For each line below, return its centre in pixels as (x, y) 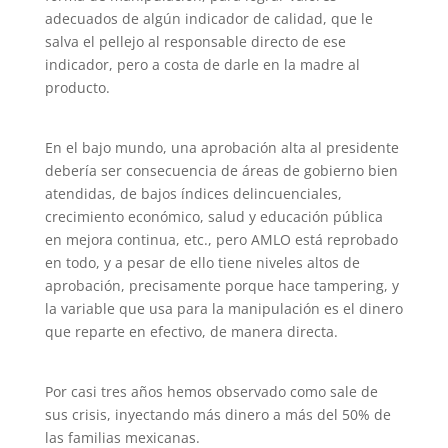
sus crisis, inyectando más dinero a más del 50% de (217, 414)
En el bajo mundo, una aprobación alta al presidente (221, 147)
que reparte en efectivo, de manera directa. (191, 331)
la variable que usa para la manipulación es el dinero (223, 308)
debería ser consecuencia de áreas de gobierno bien (221, 170)
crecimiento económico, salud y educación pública (213, 216)
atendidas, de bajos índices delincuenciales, (193, 193)
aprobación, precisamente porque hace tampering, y (221, 285)
